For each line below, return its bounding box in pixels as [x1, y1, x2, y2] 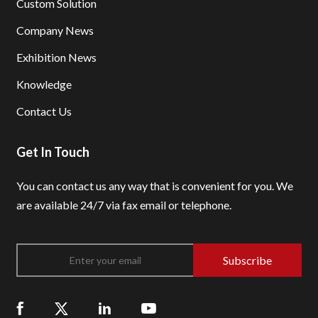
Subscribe [223, 253, 273, 267]
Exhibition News [16, 50, 97, 65]
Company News [16, 23, 94, 38]
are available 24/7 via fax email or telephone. [16, 198, 231, 212]
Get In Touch [16, 144, 89, 160]
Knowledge [16, 77, 72, 92]
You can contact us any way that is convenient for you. [16, 179, 276, 193]
